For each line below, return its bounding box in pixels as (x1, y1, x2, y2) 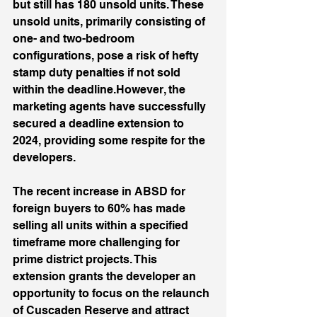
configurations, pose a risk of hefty (13, 49, 202, 62)
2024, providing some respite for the (13, 134, 208, 147)
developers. (13, 151, 79, 164)
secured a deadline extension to (13, 117, 187, 130)
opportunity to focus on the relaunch (13, 287, 212, 300)
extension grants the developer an (13, 270, 199, 283)
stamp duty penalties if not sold (13, 66, 183, 79)
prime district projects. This (13, 253, 160, 266)
